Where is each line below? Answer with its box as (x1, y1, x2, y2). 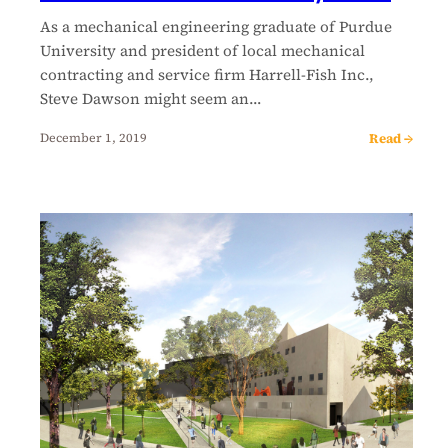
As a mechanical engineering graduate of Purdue (40, 15, 392, 37)
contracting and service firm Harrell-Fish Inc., (40, 63, 374, 85)
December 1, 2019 (40, 129, 147, 147)
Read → (369, 128, 414, 147)
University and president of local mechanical (40, 39, 365, 61)
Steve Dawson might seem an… (40, 87, 262, 109)
